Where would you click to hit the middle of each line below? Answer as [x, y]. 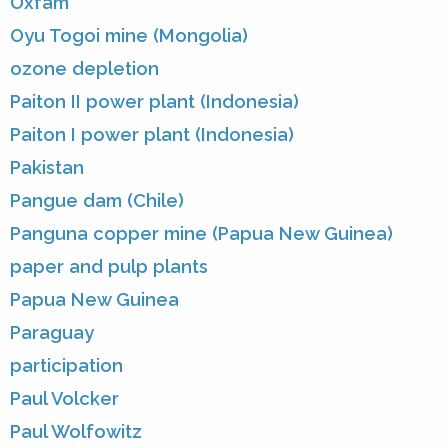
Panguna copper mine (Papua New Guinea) [201, 234]
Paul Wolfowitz [76, 432]
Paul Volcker [64, 399]
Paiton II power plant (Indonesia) [154, 102]
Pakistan [47, 168]
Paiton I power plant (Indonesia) [152, 135]
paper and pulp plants [109, 267]
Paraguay [52, 333]
